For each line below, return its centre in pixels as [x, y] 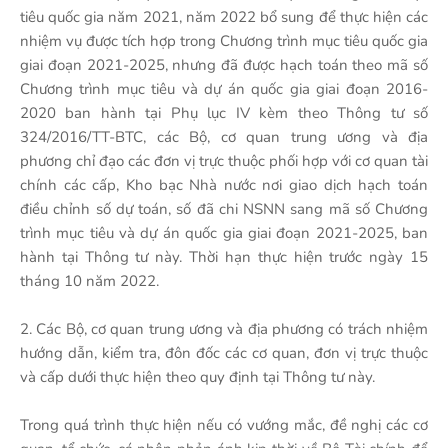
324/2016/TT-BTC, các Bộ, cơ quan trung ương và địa [224, 137]
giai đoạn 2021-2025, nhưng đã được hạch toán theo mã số [224, 65]
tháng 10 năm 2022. [89, 281]
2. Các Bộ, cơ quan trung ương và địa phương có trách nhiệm [224, 329]
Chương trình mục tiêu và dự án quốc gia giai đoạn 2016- [224, 89]
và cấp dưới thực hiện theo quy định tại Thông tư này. [197, 377]
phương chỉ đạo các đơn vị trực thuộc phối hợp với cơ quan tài [224, 161]
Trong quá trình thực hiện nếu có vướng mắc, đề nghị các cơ [224, 425]
